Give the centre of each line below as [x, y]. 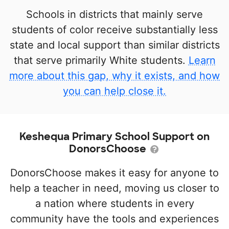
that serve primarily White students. [101, 61]
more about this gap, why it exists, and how [114, 76]
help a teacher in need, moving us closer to [114, 188]
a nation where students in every [114, 204]
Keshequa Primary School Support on [114, 137]
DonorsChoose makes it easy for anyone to [114, 173]
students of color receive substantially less [114, 30]
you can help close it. [114, 91]
